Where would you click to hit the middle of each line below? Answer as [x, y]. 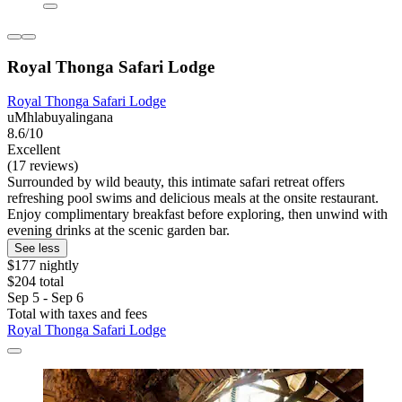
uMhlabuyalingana [60, 118]
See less [37, 249]
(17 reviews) [43, 166]
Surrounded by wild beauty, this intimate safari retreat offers [176, 182]
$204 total [35, 282]
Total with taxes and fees [77, 314]
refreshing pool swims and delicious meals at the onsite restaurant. [193, 198]
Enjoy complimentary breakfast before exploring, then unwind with [197, 214]
